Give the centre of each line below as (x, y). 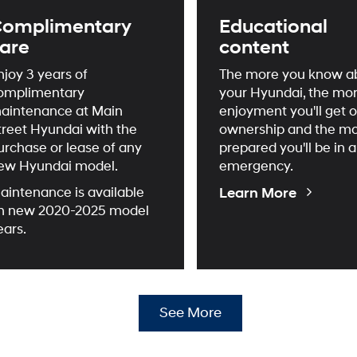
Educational (273, 27)
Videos (321, 206)
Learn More (259, 194)
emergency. (256, 167)
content (254, 48)
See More (190, 313)
